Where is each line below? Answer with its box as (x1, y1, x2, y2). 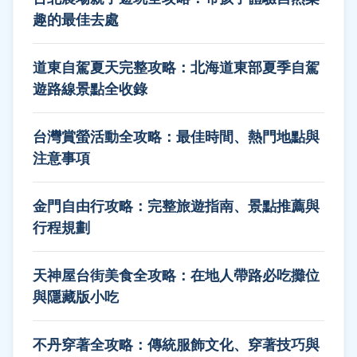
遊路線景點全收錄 (33, 78, 147, 98)
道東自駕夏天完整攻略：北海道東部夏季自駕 (33, 57, 320, 76)
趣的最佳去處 (33, 9, 119, 29)
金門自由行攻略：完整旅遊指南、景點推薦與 (33, 195, 320, 215)
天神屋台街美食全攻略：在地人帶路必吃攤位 (33, 265, 320, 284)
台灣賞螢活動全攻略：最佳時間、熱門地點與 (33, 126, 320, 146)
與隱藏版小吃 (33, 286, 119, 306)
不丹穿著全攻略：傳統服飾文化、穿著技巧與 (33, 334, 320, 354)
